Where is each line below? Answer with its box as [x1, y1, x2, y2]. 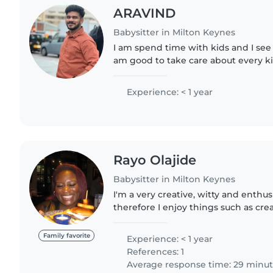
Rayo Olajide [113, 152, 197, 168]
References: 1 [124, 246, 185, 257]
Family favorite [43, 232, 90, 239]
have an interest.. [113, 227, 190, 238]
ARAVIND [113, 5, 176, 21]
